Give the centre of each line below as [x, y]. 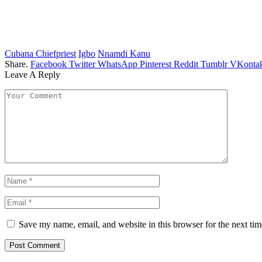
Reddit [186, 64]
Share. [16, 64]
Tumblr [214, 64]
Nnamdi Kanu [124, 53]
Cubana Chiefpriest [40, 53]
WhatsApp [118, 64]
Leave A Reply [32, 74]
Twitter [82, 64]
